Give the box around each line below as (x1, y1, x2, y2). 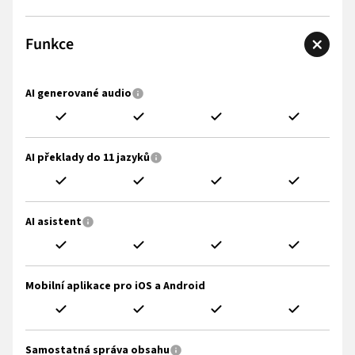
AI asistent (25, 213, 82, 230)
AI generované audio (25, 85, 132, 101)
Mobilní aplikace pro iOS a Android (25, 277, 205, 294)
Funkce (25, 32, 74, 55)
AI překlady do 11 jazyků (25, 149, 150, 166)
